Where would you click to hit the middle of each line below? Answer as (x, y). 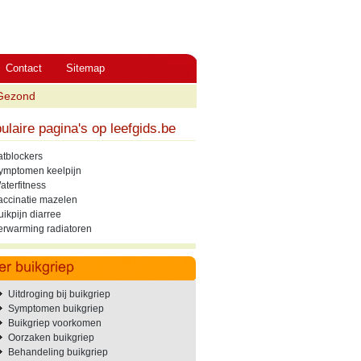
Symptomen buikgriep (56, 309)
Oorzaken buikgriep (51, 338)
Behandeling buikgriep (58, 352)
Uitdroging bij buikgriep (59, 294)
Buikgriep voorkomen (54, 323)
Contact (23, 68)
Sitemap (85, 68)
